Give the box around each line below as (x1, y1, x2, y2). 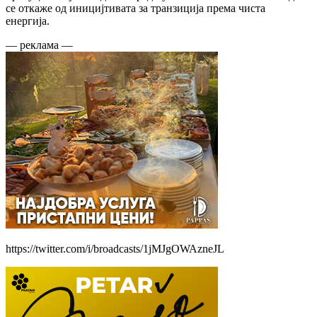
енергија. (6, 14, 50, 27)
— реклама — (6, 38, 73, 51)
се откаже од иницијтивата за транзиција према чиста (6, 1, 265, 14)
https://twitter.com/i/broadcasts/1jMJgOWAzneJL (6, 242, 224, 255)
